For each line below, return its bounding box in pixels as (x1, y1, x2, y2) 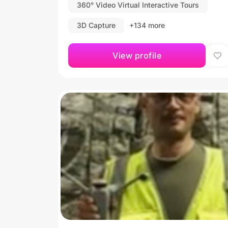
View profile (112, 50, 161, 61)
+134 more (129, 20, 165, 30)
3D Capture (77, 20, 116, 30)
